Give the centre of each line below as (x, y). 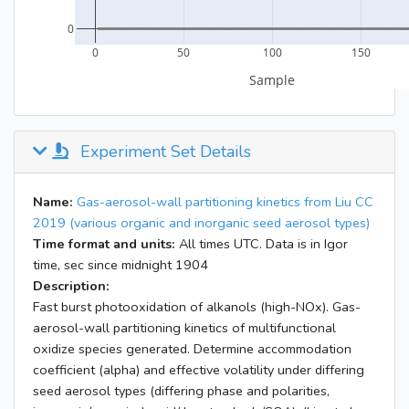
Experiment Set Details (163, 152)
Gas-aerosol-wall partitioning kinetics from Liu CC (225, 202)
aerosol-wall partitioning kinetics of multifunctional (184, 328)
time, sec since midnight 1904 (121, 265)
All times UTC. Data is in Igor (262, 244)
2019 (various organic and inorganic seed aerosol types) (201, 223)
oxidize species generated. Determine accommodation (192, 349)
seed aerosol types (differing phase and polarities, (181, 391)
